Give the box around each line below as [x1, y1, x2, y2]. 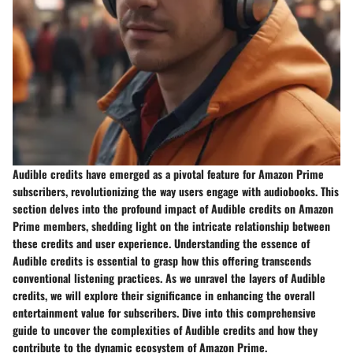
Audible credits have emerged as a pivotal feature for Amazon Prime [13, 165, 324, 182]
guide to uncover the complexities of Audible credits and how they [13, 321, 318, 338]
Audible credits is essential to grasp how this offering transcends [13, 251, 311, 269]
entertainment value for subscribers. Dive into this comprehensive [13, 303, 316, 321]
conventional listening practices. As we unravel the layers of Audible [13, 269, 325, 286]
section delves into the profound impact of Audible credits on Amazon [13, 199, 333, 217]
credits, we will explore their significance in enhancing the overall [13, 286, 315, 303]
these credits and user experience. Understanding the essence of [13, 234, 310, 251]
